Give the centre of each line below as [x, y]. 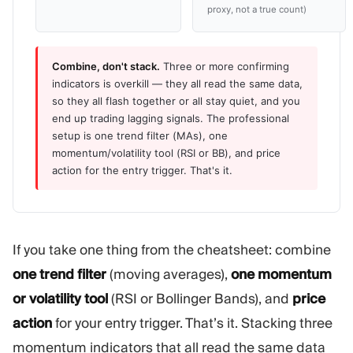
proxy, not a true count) [257, 9]
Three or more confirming [225, 66]
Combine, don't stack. [106, 66]
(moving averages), [169, 274]
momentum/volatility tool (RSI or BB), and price [166, 152]
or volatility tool [60, 298]
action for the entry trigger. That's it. [142, 170]
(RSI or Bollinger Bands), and [200, 298]
